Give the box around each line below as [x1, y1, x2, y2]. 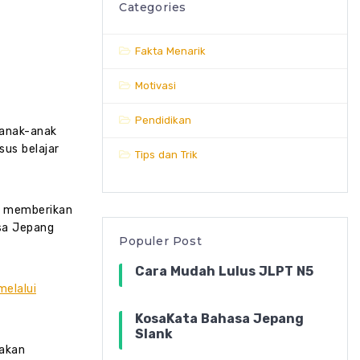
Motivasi [135, 79, 176, 92]
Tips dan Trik [135, 148, 198, 161]
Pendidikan [135, 113, 191, 126]
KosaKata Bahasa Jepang [135, 310, 304, 326]
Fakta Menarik [135, 44, 206, 57]
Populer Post [119, 233, 202, 248]
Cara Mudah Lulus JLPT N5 [135, 263, 313, 279]
